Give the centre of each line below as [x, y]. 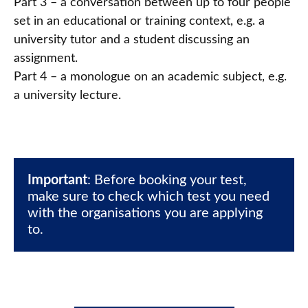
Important [57, 180]
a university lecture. [67, 96]
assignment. [46, 59]
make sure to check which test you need [148, 197]
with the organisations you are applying [145, 213]
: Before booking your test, [167, 180]
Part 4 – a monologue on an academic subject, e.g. [150, 77]
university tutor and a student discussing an [132, 40]
